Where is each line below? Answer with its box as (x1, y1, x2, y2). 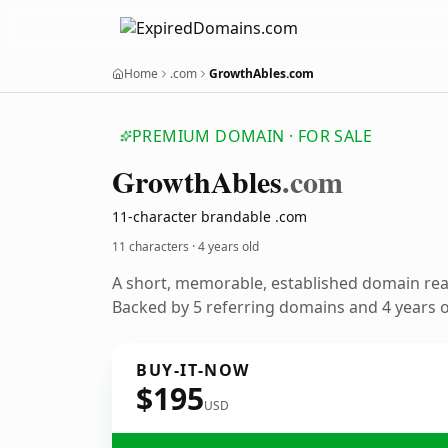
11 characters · (112, 238, 198, 255)
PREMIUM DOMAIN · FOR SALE (132, 125, 372, 147)
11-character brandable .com (112, 207, 307, 226)
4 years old (198, 238, 259, 255)
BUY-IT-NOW (136, 359, 250, 381)
